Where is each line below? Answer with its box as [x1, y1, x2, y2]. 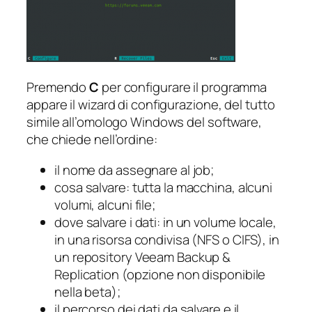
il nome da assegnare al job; [54, 160, 214, 179]
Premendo [26, 78, 90, 97]
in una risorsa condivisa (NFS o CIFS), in [54, 230, 279, 249]
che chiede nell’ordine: [26, 130, 157, 149]
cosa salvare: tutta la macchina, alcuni [54, 178, 273, 196]
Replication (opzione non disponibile [54, 265, 266, 283]
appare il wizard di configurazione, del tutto [26, 95, 275, 114]
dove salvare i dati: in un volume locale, [54, 212, 276, 231]
